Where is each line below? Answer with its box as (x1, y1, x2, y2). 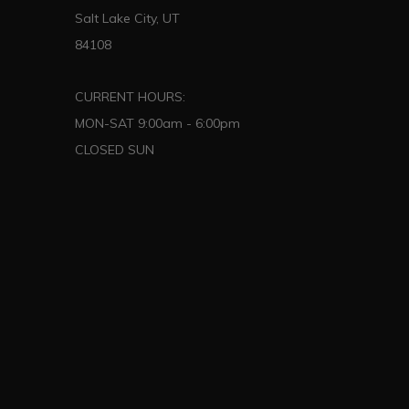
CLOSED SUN (75, 142, 154, 158)
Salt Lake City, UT (75, 10, 180, 26)
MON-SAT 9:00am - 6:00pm (75, 115, 240, 131)
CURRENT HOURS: (75, 89, 185, 105)
